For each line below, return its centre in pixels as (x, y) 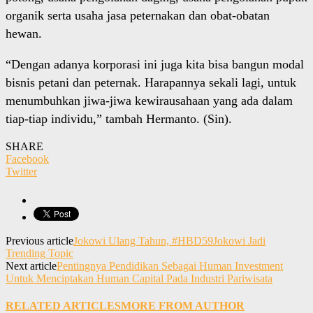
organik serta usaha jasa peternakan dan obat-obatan (138, 16)
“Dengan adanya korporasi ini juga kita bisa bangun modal (155, 65)
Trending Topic (39, 254)
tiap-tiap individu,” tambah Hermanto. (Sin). (119, 119)
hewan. (24, 34)
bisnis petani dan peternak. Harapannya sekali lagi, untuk (151, 83)
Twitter (21, 172)
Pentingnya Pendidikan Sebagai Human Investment (170, 266)
